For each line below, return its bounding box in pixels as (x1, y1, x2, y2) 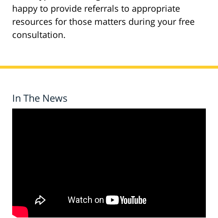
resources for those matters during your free (12, 16, 195, 28)
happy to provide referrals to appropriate (12, 2, 180, 15)
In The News (12, 91, 68, 105)
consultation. (12, 29, 66, 41)
